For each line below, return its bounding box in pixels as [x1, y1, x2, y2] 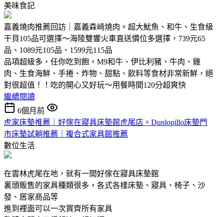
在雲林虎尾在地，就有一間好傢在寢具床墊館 [4, 169, 159, 178]
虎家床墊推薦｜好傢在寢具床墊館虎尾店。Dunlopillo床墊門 [4, 118, 207, 126]
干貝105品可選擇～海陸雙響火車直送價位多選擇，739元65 [4, 34, 205, 43]
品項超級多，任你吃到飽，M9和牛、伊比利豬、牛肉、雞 [4, 57, 201, 66]
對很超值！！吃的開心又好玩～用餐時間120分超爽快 [4, 80, 186, 89]
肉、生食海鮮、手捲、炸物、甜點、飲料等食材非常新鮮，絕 [4, 69, 213, 77]
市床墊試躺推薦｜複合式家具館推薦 [4, 129, 128, 138]
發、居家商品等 [4, 192, 58, 201]
